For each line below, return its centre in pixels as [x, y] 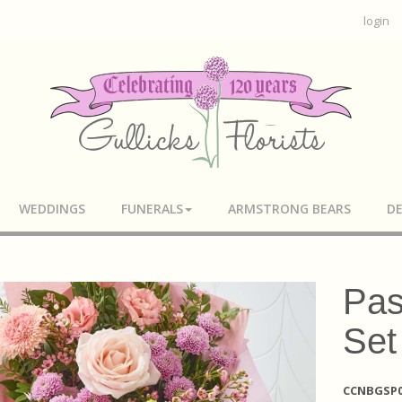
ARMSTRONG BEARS [289, 209]
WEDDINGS [52, 209]
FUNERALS [152, 209]
